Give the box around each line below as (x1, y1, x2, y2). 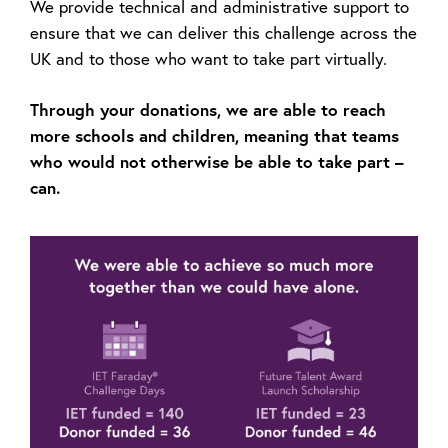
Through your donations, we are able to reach (30, 98, 386, 122)
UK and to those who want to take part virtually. (30, 48, 387, 70)
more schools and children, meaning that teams (30, 124, 399, 148)
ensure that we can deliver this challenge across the (30, 22, 417, 44)
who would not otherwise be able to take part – (30, 150, 404, 174)
